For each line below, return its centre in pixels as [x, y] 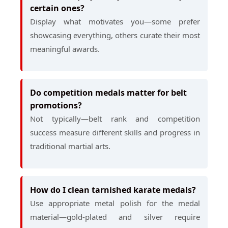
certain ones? [57, 8]
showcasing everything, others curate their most [115, 35]
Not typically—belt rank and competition [115, 119]
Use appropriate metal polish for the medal [115, 203]
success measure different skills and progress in [115, 132]
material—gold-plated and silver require [115, 217]
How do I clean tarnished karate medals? [113, 190]
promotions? [56, 105]
